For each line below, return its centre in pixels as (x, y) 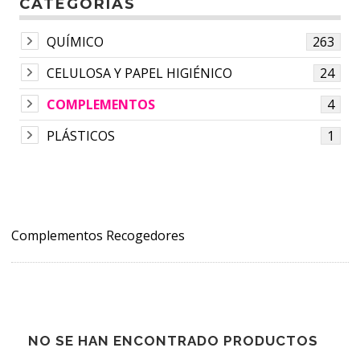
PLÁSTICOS (81, 135)
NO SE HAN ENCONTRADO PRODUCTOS (173, 340)
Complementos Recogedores (98, 235)
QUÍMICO (75, 41)
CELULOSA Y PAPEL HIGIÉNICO (139, 73)
